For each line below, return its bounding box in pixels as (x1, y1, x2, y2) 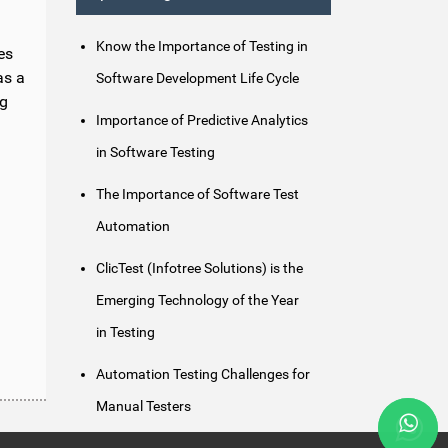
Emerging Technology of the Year (96, 292, 299, 309)
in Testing (96, 324, 155, 341)
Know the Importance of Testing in (96, 38, 308, 55)
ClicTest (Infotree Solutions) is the (96, 260, 303, 277)
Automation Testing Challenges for (96, 366, 310, 383)
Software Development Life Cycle (96, 70, 299, 87)
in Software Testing (96, 144, 215, 161)
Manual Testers (96, 398, 191, 415)
